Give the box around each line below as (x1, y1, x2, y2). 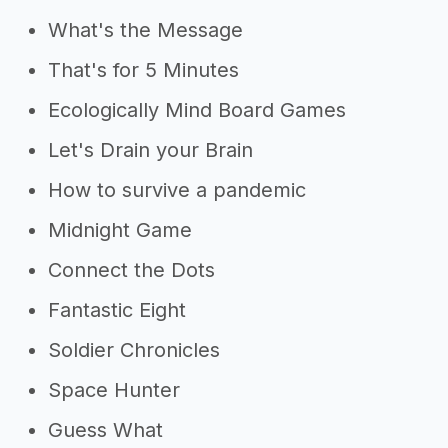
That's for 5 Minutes (48, 58, 239, 82)
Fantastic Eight (48, 298, 186, 322)
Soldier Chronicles (48, 338, 220, 362)
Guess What (48, 418, 163, 442)
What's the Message (48, 18, 243, 42)
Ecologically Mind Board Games (48, 98, 346, 122)
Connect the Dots (48, 258, 215, 282)
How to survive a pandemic (48, 178, 306, 202)
